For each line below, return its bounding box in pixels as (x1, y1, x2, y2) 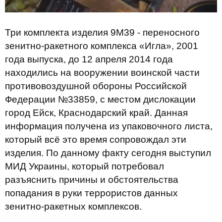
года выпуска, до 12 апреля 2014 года (5, 54, 173, 65)
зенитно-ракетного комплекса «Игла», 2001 (5, 41, 198, 52)
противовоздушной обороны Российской (5, 81, 187, 92)
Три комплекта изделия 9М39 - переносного (5, 27, 200, 38)
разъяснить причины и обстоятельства (5, 174, 178, 185)
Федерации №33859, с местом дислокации (5, 94, 196, 105)
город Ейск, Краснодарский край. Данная (5, 108, 188, 118)
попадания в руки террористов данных (5, 188, 178, 199)
